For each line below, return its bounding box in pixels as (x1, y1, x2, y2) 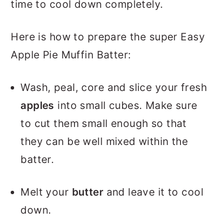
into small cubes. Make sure (54, 99, 198, 112)
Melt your (20, 186, 72, 199)
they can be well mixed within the (20, 135, 188, 148)
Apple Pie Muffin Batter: (11, 49, 131, 61)
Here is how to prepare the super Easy (11, 31, 205, 43)
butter (72, 186, 104, 199)
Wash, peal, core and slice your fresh (20, 81, 207, 94)
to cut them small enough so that (20, 117, 187, 130)
